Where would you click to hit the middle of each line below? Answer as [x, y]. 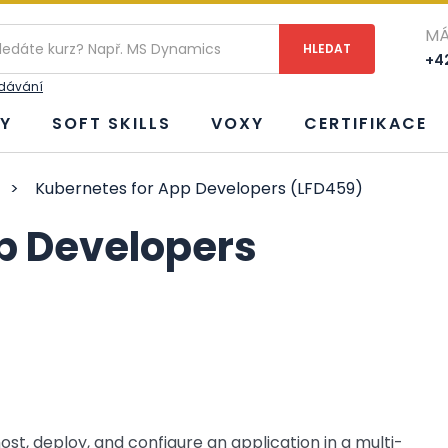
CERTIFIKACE [365, 123]
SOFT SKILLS [111, 123]
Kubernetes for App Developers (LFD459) [197, 188]
